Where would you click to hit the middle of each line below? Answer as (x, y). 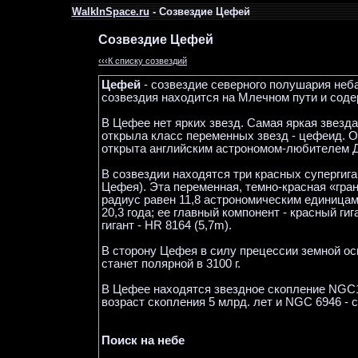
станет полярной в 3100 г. (171, 264)
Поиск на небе (143, 340)
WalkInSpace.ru (110, 12)
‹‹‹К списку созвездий (143, 60)
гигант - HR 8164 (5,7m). (167, 225)
